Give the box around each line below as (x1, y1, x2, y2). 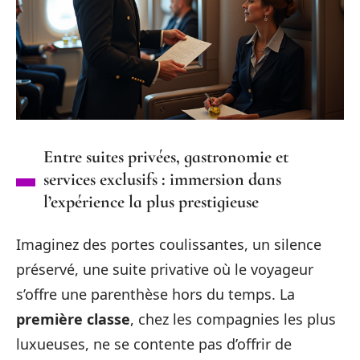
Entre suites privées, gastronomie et (43, 145, 288, 167)
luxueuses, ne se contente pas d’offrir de (16, 333, 292, 354)
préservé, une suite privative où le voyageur (16, 259, 313, 279)
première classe (16, 309, 130, 329)
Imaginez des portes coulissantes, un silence (16, 234, 321, 254)
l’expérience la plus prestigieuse (43, 190, 259, 212)
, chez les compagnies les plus (130, 309, 336, 329)
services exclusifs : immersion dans (43, 168, 281, 190)
